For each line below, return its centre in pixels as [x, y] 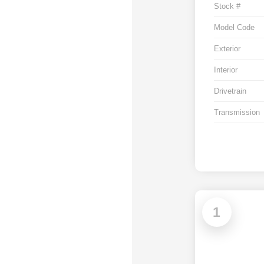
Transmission [237, 113]
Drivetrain [230, 91]
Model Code [234, 28]
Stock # [227, 6]
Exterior [227, 49]
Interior [225, 70]
